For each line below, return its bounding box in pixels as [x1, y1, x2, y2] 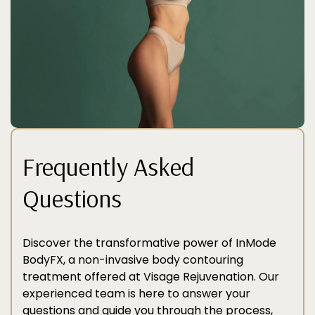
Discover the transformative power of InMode [22, 235, 276, 251]
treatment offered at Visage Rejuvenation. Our [22, 269, 279, 285]
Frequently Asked [22, 150, 194, 182]
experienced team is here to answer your [22, 285, 250, 302]
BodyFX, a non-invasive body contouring [22, 252, 243, 268]
